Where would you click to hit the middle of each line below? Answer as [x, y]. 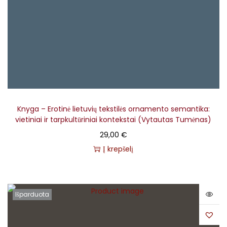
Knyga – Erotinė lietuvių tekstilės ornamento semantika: [113, 109]
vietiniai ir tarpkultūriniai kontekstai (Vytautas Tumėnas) [113, 120]
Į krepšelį [118, 149]
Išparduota [32, 195]
